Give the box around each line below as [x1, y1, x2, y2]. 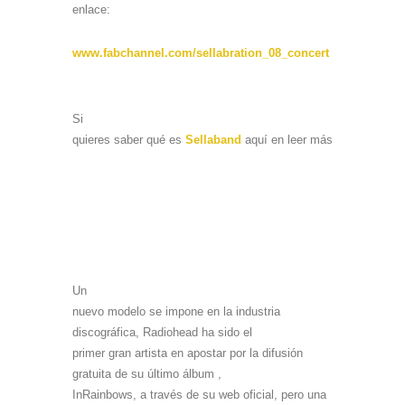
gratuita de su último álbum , [72, 366, 221, 381]
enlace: [72, 2, 110, 16]
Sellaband [185, 132, 241, 146]
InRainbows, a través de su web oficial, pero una [72, 387, 326, 401]
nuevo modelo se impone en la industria [72, 304, 280, 318]
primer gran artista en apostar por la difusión [72, 345, 303, 360]
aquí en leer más [241, 132, 333, 146]
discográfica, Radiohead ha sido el [72, 325, 252, 339]
